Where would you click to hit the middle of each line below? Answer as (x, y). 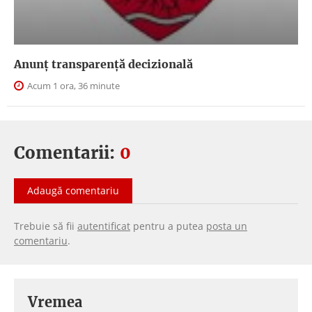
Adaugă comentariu (73, 190)
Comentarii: (67, 153)
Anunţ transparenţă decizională (103, 64)
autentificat (104, 226)
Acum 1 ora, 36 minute (72, 85)
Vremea (55, 302)
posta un (227, 226)
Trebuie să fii (46, 226)
